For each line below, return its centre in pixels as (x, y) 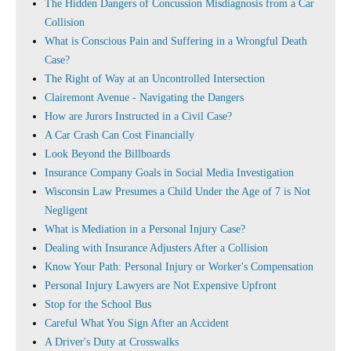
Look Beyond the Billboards (107, 154)
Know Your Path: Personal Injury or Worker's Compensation (179, 267)
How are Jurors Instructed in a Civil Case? (138, 116)
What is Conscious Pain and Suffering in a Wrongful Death (176, 41)
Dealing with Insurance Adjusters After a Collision (156, 248)
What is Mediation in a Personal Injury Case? (145, 229)
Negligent (66, 210)
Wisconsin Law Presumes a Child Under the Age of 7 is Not (177, 192)
